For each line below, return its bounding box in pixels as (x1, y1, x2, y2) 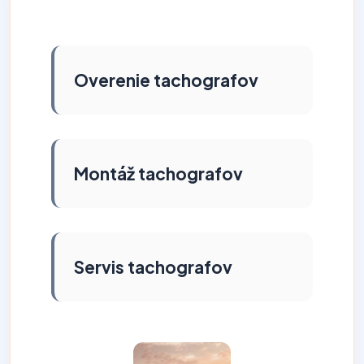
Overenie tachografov (74, 69, 258, 91)
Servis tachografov (74, 256, 232, 278)
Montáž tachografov (74, 162, 243, 184)
